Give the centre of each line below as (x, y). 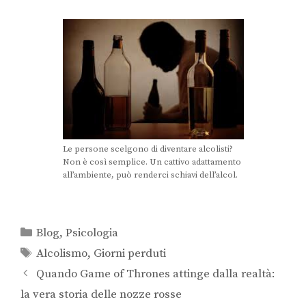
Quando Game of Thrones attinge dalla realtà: (156, 274)
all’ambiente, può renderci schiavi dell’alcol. (150, 175)
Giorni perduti (130, 253)
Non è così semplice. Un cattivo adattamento (152, 162)
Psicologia (92, 233)
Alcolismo (62, 253)
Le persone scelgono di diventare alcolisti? (148, 149)
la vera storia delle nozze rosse (101, 294)
